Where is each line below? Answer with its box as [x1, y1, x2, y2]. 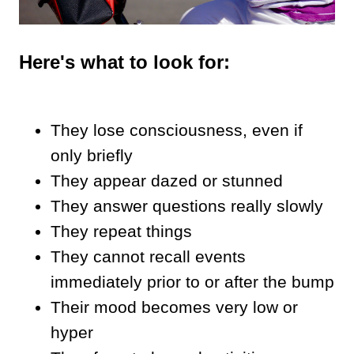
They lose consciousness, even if [51, 120, 303, 139]
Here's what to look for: [19, 51, 230, 73]
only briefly [51, 145, 133, 164]
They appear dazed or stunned [51, 171, 283, 190]
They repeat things [51, 221, 192, 240]
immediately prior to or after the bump [51, 272, 334, 291]
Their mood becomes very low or [51, 297, 298, 316]
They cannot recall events [51, 247, 246, 265]
